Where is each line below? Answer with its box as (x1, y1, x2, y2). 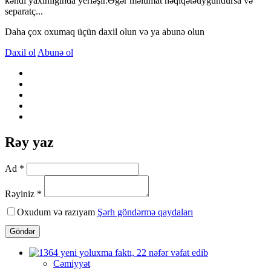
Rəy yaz (5, 134, 54, 150)
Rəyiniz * (5, 188, 42, 199)
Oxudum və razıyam (17, 206, 97, 217)
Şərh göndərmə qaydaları (97, 206, 193, 217)
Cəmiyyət (53, 258, 90, 269)
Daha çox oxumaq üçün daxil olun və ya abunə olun (5, 26, 204, 37)
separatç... (5, 5, 43, 16)
